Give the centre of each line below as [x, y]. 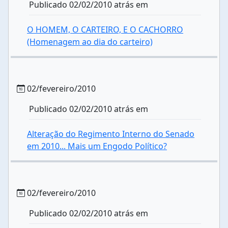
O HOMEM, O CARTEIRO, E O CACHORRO [105, 30]
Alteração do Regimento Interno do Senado [111, 134]
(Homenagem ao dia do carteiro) [90, 42]
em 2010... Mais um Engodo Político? [97, 146]
